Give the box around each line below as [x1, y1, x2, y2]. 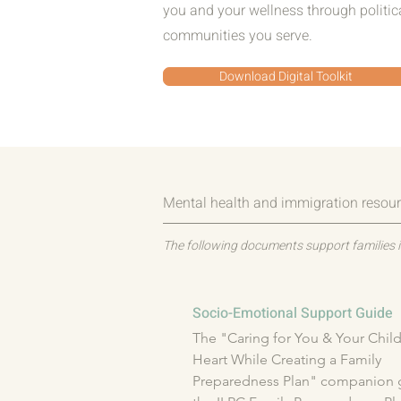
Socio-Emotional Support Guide [192, 303, 393, 324]
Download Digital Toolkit [219, 67, 353, 86]
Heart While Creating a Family [192, 351, 381, 368]
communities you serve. [163, 25, 312, 47]
